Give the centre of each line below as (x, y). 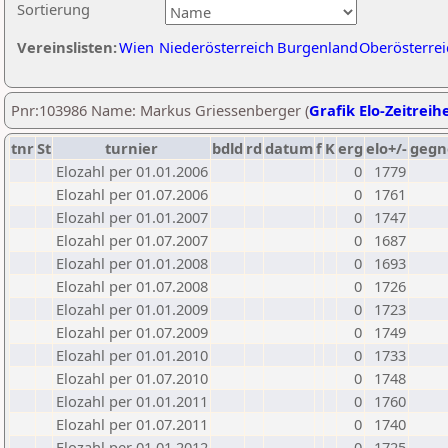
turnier (131, 148)
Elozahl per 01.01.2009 (132, 309)
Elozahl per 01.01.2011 (132, 401)
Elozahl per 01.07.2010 (132, 378)
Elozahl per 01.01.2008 (132, 263)
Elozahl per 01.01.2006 (132, 171)
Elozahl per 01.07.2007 (132, 240)
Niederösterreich (216, 47)
